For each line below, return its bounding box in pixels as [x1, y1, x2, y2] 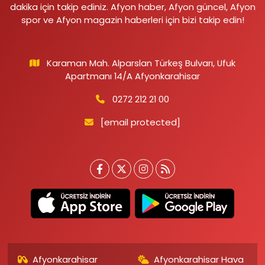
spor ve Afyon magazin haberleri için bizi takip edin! [21, 13, 244, 26]
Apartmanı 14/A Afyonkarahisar [65, 69, 200, 82]
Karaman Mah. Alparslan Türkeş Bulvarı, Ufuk [47, 56, 236, 69]
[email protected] [101, 115, 181, 128]
